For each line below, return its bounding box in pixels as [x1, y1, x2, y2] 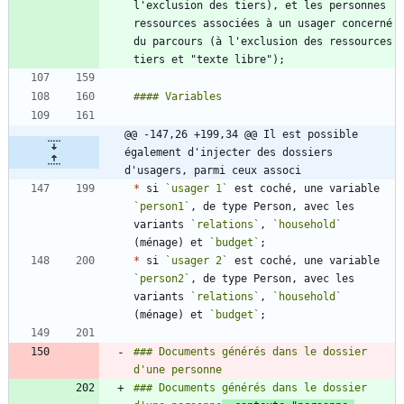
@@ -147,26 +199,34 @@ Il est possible [124, 128, 358, 142]
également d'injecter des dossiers [124, 146, 333, 160]
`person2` [133, 272, 190, 286]
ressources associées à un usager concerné [133, 17, 392, 31]
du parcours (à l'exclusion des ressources [133, 35, 392, 49]
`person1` [133, 200, 190, 214]
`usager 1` [165, 182, 228, 196]
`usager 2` [165, 254, 228, 268]
